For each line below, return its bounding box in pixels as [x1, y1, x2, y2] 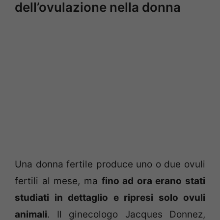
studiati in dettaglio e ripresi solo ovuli [15, 192, 205, 204]
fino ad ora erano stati [101, 175, 205, 187]
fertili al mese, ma [15, 175, 102, 187]
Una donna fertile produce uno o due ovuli [15, 159, 205, 170]
